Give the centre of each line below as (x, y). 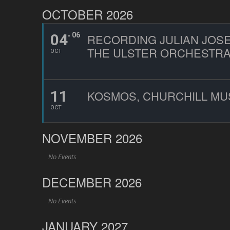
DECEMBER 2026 (92, 182)
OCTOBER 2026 (88, 14)
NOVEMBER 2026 (92, 138)
